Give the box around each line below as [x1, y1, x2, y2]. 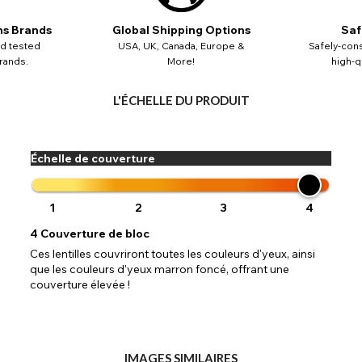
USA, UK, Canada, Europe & [118, 39, 244, 52]
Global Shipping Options [112, 22, 250, 37]
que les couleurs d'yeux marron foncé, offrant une [30, 261, 290, 276]
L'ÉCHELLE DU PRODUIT [112, 92, 250, 107]
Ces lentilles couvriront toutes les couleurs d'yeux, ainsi [30, 246, 316, 261]
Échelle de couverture [31, 150, 156, 166]
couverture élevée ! [30, 276, 131, 292]
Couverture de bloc [40, 225, 150, 241]
